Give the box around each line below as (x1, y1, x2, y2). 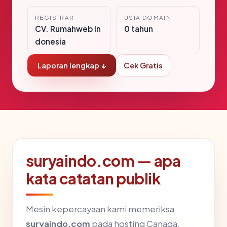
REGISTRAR (35, 14, 74, 22)
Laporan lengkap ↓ (37, 61, 106, 70)
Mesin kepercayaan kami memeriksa (26, 204, 174, 215)
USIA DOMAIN (124, 14, 172, 22)
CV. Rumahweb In (35, 24, 101, 34)
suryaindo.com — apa (26, 151, 181, 171)
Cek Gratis (124, 61, 163, 70)
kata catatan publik (26, 169, 161, 188)
